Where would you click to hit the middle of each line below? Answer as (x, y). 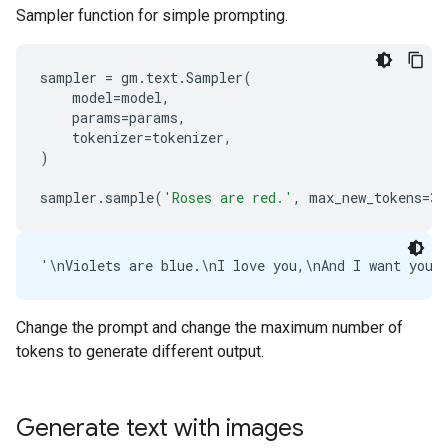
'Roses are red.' (228, 197)
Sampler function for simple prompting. (152, 15)
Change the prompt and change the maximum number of (209, 327)
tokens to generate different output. (140, 351)
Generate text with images (160, 428)
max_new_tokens (365, 197)
